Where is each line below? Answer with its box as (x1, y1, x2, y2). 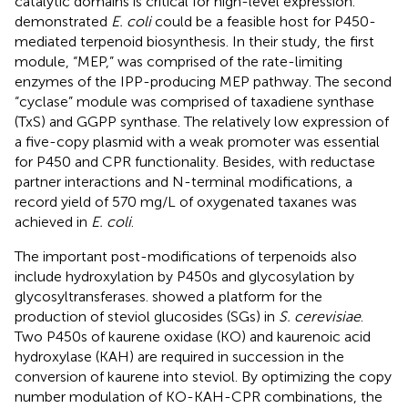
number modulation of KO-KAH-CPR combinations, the (15, 388, 382, 406)
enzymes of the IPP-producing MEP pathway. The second (15, 73, 392, 91)
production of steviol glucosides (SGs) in (15, 308, 279, 326)
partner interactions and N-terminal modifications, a (15, 173, 352, 191)
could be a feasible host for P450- (151, 13, 376, 31)
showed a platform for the (152, 288, 322, 306)
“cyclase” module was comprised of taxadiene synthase (15, 93, 374, 111)
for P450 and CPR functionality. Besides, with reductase (15, 153, 375, 171)
